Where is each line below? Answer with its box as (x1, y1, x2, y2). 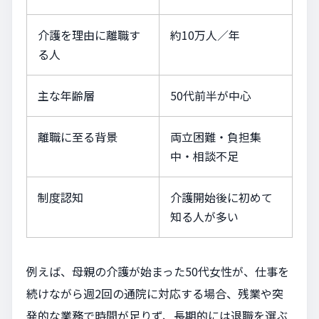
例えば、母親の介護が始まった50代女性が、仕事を (26, 262, 289, 280)
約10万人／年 (170, 26, 240, 43)
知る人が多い (170, 207, 239, 225)
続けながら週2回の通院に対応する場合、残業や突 (26, 284, 283, 302)
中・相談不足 (170, 147, 239, 164)
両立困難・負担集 (170, 127, 261, 145)
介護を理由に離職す (38, 26, 140, 43)
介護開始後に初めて (170, 188, 273, 206)
